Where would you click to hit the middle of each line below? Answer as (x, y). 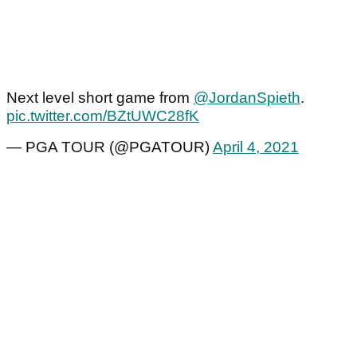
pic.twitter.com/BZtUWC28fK (103, 116)
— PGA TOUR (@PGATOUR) (110, 147)
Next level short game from (100, 98)
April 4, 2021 (256, 147)
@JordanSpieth (247, 98)
